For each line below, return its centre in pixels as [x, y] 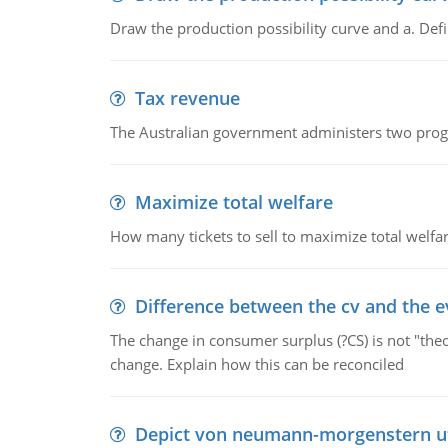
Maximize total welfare [233, 202]
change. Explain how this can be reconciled [256, 364]
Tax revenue [187, 98]
